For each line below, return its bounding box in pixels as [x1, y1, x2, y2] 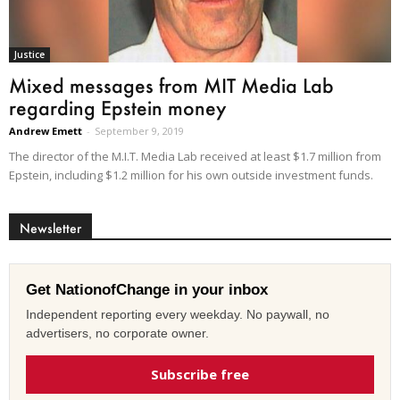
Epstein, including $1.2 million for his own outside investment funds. [9, 166, 373, 183]
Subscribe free [151, 364, 249, 383]
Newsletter [20, 219, 81, 237]
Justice [14, 47, 45, 61]
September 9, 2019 [95, 123, 184, 137]
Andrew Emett [9, 123, 82, 137]
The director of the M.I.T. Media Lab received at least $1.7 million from [9, 147, 381, 164]
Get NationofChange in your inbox [26, 280, 268, 298]
